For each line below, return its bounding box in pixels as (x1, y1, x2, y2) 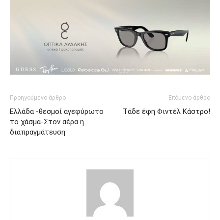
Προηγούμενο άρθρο (10, 94, 66, 102)
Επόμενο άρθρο (168, 94, 210, 102)
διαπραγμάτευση (10, 128, 65, 137)
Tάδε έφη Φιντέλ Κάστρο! (123, 107, 210, 116)
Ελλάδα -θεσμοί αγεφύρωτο (10, 107, 104, 116)
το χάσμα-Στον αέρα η (10, 117, 84, 127)
